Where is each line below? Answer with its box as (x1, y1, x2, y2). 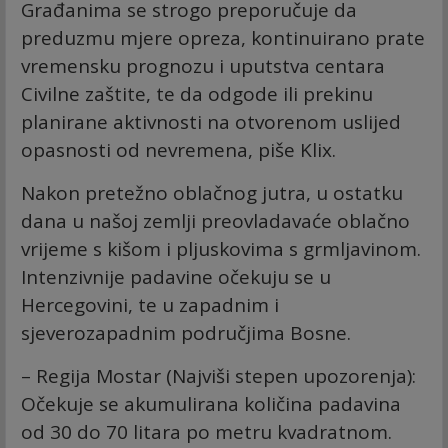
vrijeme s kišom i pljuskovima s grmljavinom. (21, 236, 421, 263)
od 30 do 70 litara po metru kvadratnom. (21, 419, 392, 446)
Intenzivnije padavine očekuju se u (21, 264, 331, 291)
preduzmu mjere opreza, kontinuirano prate (21, 25, 425, 52)
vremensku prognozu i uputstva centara (21, 53, 385, 80)
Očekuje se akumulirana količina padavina (21, 391, 401, 418)
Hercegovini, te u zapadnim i (21, 292, 279, 319)
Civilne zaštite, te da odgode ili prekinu (21, 81, 373, 108)
